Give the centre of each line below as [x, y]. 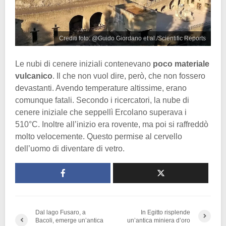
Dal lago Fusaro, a [61, 212]
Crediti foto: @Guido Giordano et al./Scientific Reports [132, 38]
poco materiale [181, 64]
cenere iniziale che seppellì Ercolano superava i [101, 112]
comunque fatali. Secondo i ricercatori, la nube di [102, 100]
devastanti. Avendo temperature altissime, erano [101, 88]
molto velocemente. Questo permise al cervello [99, 136]
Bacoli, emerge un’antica [69, 220]
